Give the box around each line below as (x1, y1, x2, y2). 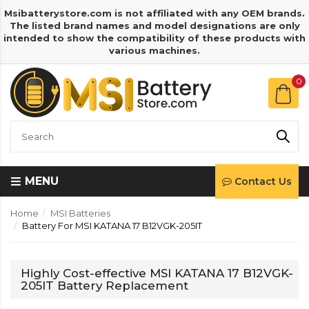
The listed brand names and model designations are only (9, 20, 300, 31)
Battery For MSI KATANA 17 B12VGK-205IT (22, 220, 202, 231)
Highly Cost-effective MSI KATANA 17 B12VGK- (21, 266, 293, 280)
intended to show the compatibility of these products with (3, 32, 306, 43)
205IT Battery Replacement (21, 279, 188, 292)
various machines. (109, 45, 200, 56)
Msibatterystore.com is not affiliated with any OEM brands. (4, 8, 305, 19)
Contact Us (235, 175, 292, 188)
